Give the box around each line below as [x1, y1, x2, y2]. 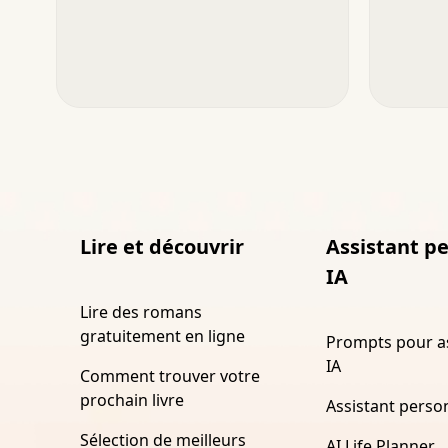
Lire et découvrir [80, 232, 244, 260]
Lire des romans [80, 300, 202, 323]
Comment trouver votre [80, 364, 260, 387]
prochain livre [80, 388, 184, 411]
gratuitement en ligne [80, 324, 245, 347]
